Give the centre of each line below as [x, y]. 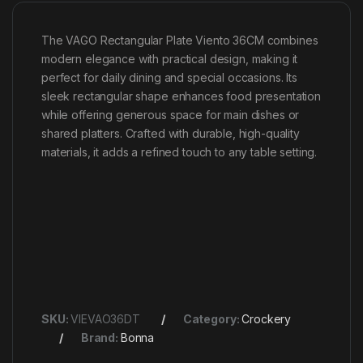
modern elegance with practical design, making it [170, 59]
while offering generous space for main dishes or [171, 115]
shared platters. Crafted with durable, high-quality [171, 134]
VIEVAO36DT [105, 319]
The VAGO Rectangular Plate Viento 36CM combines [180, 41]
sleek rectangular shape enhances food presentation [181, 96]
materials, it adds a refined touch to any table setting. [179, 152]
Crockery [267, 319]
